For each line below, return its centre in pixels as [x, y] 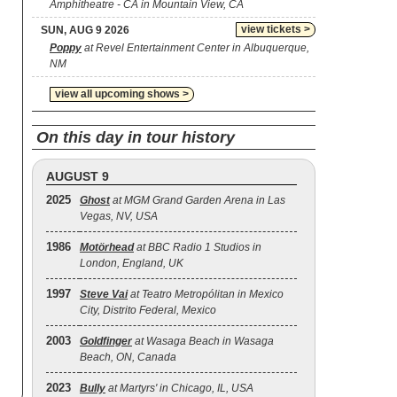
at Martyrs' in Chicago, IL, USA [179, 388]
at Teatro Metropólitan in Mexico [206, 294]
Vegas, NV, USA [119, 216]
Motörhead [107, 247]
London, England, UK [132, 263]
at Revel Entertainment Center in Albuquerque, [195, 48]
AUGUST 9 [78, 176]
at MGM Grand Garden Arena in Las [198, 200]
